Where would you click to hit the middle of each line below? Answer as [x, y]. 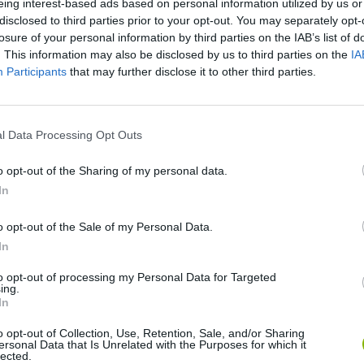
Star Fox [48, 323]
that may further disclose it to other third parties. [191, 71]
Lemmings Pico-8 [202, 201]
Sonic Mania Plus [71, 201]
